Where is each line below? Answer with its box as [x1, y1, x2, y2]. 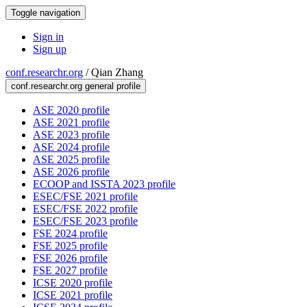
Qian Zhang [91, 66, 143, 78]
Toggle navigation [11, 8, 80, 18]
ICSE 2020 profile [33, 277, 112, 288]
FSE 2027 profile [33, 265, 108, 276]
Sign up [33, 43, 66, 55]
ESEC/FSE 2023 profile [33, 215, 138, 227]
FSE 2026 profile [33, 252, 108, 264]
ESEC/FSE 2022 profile [33, 203, 138, 214]
